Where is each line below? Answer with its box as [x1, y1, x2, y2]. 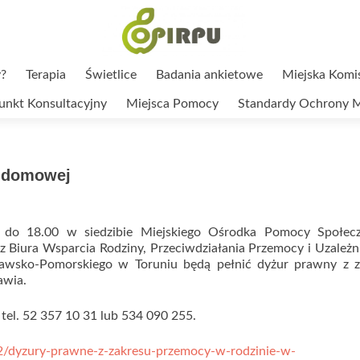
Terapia [26, 68, 66, 81]
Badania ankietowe [156, 68, 263, 81]
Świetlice [85, 68, 137, 81]
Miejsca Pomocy [126, 97, 219, 110]
